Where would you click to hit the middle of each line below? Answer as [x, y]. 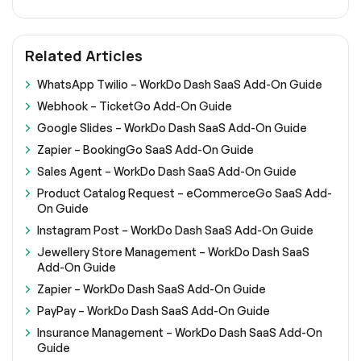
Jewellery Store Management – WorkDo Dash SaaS [173, 252]
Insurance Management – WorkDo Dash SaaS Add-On [180, 333]
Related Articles [84, 56]
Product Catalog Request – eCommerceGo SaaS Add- [185, 193]
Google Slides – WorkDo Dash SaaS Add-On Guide [172, 128]
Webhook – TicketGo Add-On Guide [135, 106]
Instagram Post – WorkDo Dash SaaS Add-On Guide [175, 230]
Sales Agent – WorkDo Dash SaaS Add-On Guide [167, 172]
